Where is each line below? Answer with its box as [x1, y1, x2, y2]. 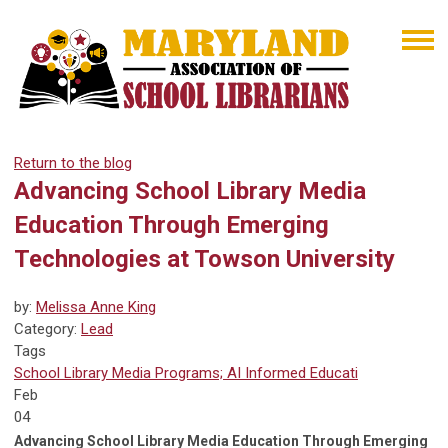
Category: [14, 320, 81, 339]
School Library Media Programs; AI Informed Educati [14, 364, 358, 383]
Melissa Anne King [36, 298, 156, 317]
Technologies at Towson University [14, 245, 395, 274]
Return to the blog [14, 154, 132, 173]
